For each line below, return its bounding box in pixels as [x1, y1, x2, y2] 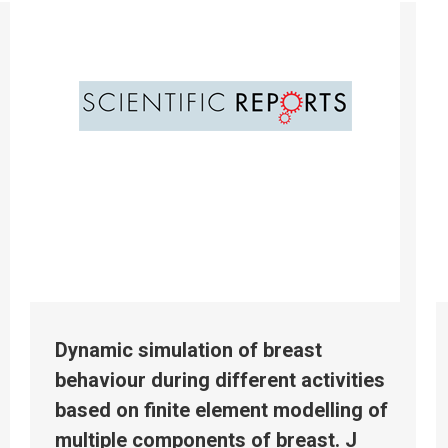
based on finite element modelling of [55, 397, 388, 422]
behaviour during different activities [55, 367, 385, 392]
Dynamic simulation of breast [55, 337, 322, 362]
